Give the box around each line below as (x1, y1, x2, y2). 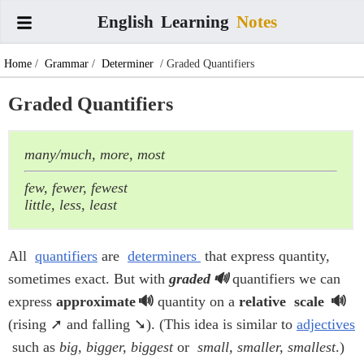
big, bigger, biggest (59, 339, 173, 356)
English (97, 12, 158, 31)
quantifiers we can (228, 271, 340, 288)
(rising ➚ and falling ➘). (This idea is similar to (8, 316, 297, 333)
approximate (56, 293, 136, 310)
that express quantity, (201, 248, 330, 265)
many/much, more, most (24, 146, 165, 163)
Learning (160, 12, 233, 31)
